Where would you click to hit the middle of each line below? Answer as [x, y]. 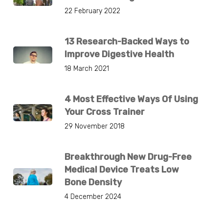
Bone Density [93, 182]
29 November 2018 [94, 126]
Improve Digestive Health [119, 54]
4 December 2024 [93, 197]
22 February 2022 [92, 11]
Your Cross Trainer [104, 112]
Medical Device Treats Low [121, 170]
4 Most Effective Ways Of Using [131, 99]
